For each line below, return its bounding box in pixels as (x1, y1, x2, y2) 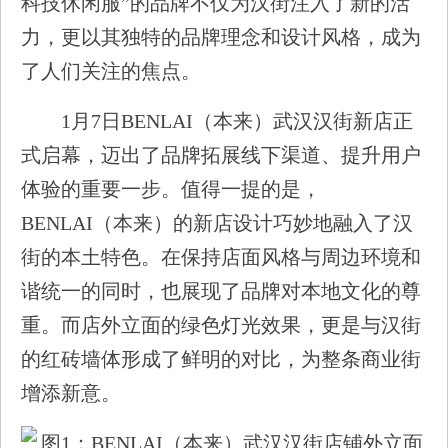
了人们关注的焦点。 (21, 60, 201, 82)
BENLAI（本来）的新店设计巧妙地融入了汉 (21, 212, 413, 234)
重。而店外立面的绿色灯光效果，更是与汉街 (21, 314, 421, 336)
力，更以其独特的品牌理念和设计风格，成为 (21, 26, 421, 48)
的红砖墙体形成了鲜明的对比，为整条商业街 (21, 348, 421, 370)
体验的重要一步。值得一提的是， (21, 178, 321, 200)
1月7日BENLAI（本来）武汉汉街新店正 (61, 110, 413, 132)
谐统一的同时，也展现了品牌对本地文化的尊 (21, 280, 421, 302)
